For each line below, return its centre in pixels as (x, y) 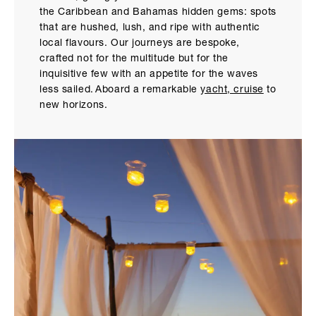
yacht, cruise (232, 91)
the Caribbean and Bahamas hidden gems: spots (158, 13)
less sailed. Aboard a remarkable (120, 91)
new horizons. (74, 106)
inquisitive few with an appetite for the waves (149, 75)
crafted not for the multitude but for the (134, 60)
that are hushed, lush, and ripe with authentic (150, 29)
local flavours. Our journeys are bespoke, (140, 44)
